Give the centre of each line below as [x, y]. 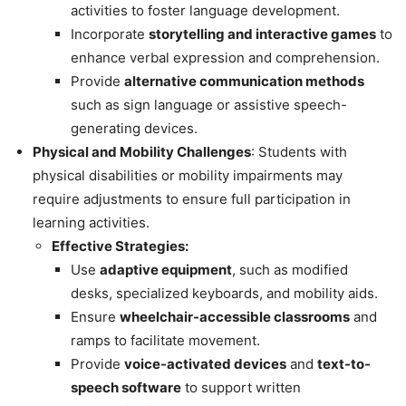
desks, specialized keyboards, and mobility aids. [224, 293]
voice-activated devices [205, 363]
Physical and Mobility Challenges [142, 151]
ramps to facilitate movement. [165, 340]
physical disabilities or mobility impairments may [188, 175]
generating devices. [134, 128]
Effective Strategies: [120, 246]
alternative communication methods [244, 81]
